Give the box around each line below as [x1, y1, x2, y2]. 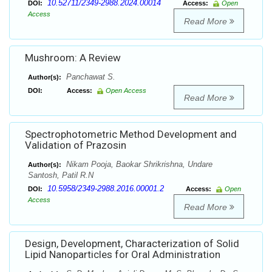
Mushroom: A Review [25, 52, 121, 64]
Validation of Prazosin [25, 139, 126, 152]
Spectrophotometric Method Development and [25, 128, 237, 141]
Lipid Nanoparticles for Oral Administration [25, 248, 220, 261]
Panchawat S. [64, 72, 115, 82]
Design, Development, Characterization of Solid [25, 237, 239, 250]
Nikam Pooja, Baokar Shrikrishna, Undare [64, 160, 212, 169]
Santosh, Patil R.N [28, 171, 93, 180]
